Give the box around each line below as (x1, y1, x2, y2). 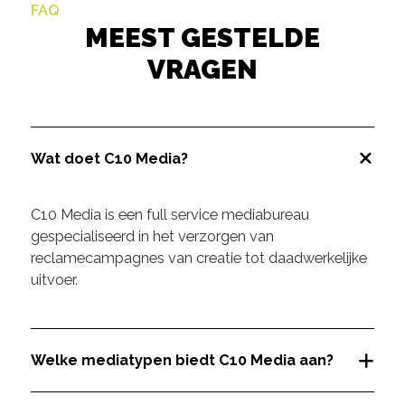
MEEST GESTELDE (85, 22, 320, 54)
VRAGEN (147, 53, 258, 86)
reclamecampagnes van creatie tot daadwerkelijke (30, 249, 367, 267)
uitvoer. (30, 270, 78, 288)
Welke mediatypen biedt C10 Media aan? (30, 351, 334, 369)
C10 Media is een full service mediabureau (30, 205, 309, 223)
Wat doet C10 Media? (30, 149, 188, 167)
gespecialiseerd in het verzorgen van (30, 227, 274, 245)
